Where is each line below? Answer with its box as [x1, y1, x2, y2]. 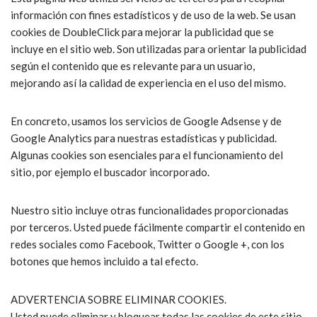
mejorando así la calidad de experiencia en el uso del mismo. [11, 76, 286, 90]
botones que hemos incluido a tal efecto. [11, 255, 198, 268]
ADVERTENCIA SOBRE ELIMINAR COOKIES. [11, 293, 226, 306]
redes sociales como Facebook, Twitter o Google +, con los [11, 238, 284, 251]
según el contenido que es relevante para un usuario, [11, 59, 255, 73]
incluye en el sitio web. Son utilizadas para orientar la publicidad [11, 42, 306, 56]
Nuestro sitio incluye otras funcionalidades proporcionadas [11, 204, 289, 217]
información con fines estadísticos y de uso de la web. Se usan [11, 8, 296, 22]
